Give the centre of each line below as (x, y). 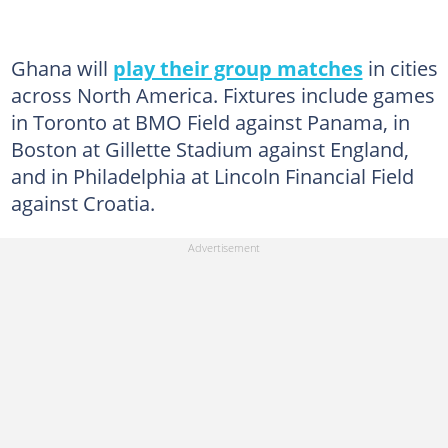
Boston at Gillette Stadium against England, (209, 149)
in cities (400, 68)
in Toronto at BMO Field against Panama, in (210, 122)
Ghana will (61, 68)
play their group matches (237, 68)
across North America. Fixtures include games (222, 95)
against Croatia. (82, 203)
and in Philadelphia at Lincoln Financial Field (212, 176)
